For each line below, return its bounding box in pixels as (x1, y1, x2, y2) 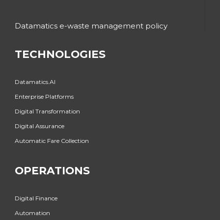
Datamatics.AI (15, 78, 55, 85)
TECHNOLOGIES (15, 47, 106, 60)
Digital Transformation (15, 107, 80, 115)
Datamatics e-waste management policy (15, 21, 167, 30)
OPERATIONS (15, 164, 90, 177)
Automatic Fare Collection (15, 137, 89, 144)
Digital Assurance (15, 122, 64, 130)
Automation (15, 209, 50, 217)
